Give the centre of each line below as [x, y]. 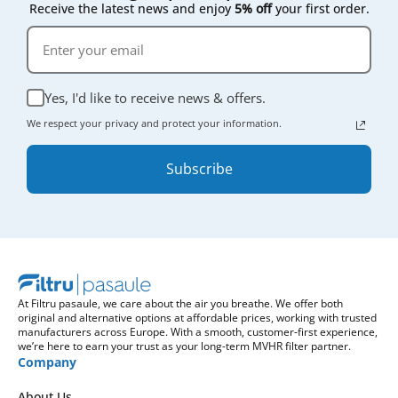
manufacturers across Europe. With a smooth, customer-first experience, [198, 332]
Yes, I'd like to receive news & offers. [155, 98]
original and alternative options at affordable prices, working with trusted [197, 318]
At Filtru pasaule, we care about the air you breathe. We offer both [180, 303]
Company [47, 362]
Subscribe [199, 169]
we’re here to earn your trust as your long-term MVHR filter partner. [184, 346]
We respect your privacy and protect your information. [155, 123]
